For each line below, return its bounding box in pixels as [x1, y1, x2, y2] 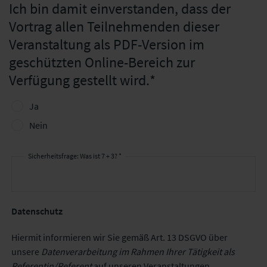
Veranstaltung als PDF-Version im [9, 35, 204, 54]
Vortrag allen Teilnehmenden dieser [9, 17, 219, 36]
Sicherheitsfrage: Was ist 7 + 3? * [28, 151, 122, 160]
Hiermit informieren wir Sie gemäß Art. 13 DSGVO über [11, 231, 228, 243]
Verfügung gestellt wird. [9, 71, 150, 89]
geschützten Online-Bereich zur [9, 53, 195, 72]
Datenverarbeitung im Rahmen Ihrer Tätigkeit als [41, 246, 235, 257]
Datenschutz [11, 205, 63, 217]
